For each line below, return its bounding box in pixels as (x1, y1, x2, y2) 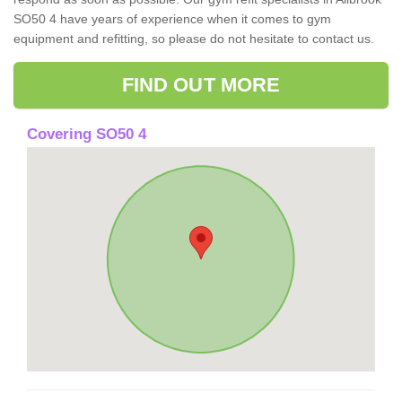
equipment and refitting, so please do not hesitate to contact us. (13, 31, 374, 46)
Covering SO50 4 (27, 125, 146, 143)
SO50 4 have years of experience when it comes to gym (13, 11, 331, 26)
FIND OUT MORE (121, 73, 281, 96)
